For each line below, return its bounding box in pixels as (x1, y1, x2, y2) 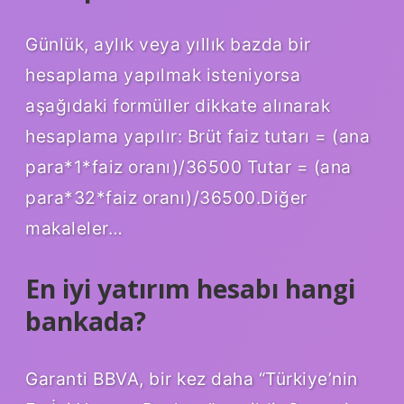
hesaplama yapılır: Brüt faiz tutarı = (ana (25, 125, 370, 148)
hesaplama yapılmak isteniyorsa (25, 64, 300, 87)
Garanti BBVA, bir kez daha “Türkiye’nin (25, 368, 358, 390)
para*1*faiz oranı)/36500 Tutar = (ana (25, 156, 352, 179)
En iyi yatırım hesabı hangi (25, 271, 355, 307)
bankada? (25, 304, 146, 339)
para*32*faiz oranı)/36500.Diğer (25, 187, 308, 209)
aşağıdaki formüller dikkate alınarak (25, 95, 330, 117)
